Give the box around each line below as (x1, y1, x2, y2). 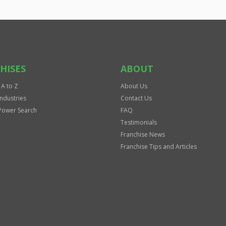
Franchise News (121, 130, 165, 139)
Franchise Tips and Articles (121, 142, 197, 151)
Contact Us (121, 94, 152, 102)
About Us (121, 82, 147, 90)
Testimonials (121, 118, 157, 127)
